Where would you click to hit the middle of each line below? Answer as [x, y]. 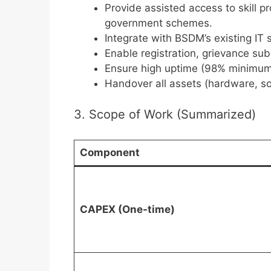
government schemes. [158, 23]
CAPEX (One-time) [127, 209]
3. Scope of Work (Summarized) [165, 114]
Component [109, 152]
